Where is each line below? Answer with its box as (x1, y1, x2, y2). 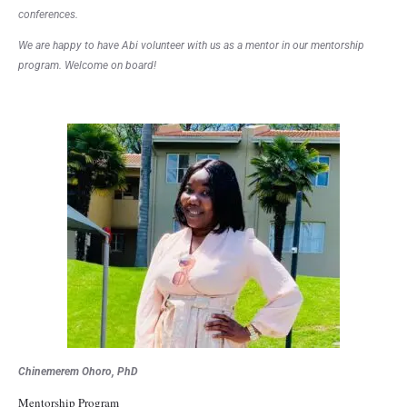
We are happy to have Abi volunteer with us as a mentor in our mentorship (18, 39, 364, 53)
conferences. (18, 8, 78, 22)
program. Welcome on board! (18, 59, 156, 73)
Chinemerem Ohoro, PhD (18, 364, 138, 378)
